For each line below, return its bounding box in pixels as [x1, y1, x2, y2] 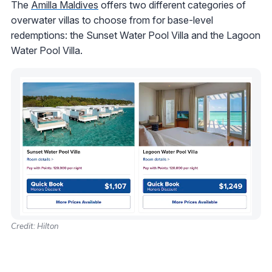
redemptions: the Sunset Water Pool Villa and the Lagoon [11, 29, 260, 41]
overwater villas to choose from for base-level [11, 13, 213, 26]
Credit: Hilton [11, 220, 59, 231]
